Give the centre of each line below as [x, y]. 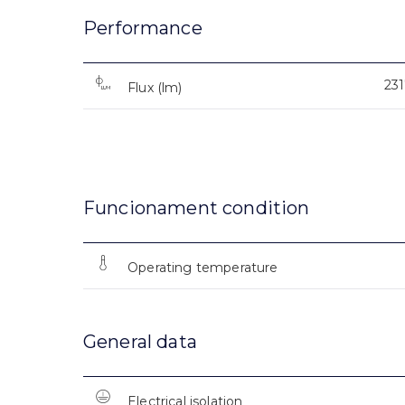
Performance [143, 28]
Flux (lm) [155, 88]
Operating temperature [203, 268]
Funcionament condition [197, 208]
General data [140, 342]
